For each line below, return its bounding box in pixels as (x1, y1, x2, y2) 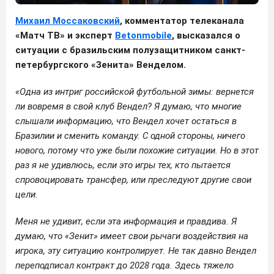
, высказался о (172, 29, 240, 41)
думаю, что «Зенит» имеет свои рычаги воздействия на (15, 230, 248, 242)
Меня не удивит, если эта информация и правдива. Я (15, 215, 237, 227)
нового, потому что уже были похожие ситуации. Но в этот (15, 144, 259, 156)
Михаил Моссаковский (15, 15, 120, 26)
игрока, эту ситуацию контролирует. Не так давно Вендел (15, 245, 256, 256)
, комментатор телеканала (120, 15, 244, 26)
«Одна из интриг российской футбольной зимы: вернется (15, 86, 254, 97)
